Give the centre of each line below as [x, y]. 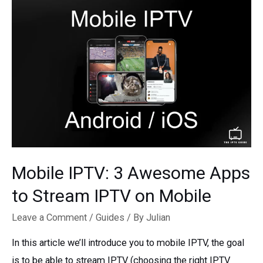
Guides [110, 218]
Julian [158, 218]
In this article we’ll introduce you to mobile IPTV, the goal [128, 242]
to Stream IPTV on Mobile [112, 196]
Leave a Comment [49, 218]
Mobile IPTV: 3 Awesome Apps [131, 173]
